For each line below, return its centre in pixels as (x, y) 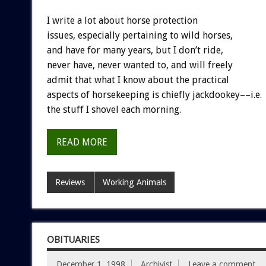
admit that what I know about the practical (138, 80)
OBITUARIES (73, 239)
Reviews (70, 182)
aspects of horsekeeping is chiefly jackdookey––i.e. (154, 94)
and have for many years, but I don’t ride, (135, 50)
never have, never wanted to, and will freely (140, 65)
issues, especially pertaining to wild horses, (140, 35)
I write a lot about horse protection (122, 20)
